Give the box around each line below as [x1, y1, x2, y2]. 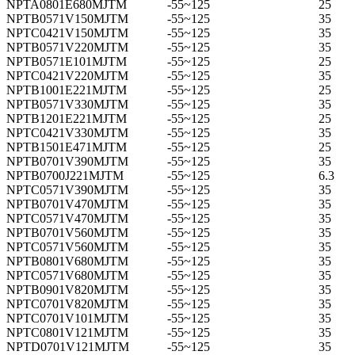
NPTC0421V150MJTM [6, 25, 128, 40]
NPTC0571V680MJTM [6, 268, 128, 282]
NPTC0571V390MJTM [6, 182, 128, 197]
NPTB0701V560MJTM [6, 225, 128, 239]
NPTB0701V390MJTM [6, 154, 128, 168]
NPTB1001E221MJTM [6, 82, 127, 97]
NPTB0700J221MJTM [6, 168, 124, 182]
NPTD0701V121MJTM [6, 339, 129, 353]
